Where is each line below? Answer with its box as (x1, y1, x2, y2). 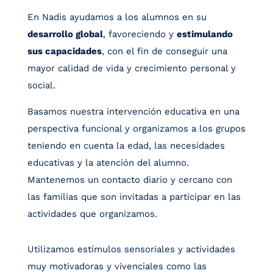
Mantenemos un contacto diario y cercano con (27, 174, 232, 186)
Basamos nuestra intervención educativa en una (27, 106, 239, 118)
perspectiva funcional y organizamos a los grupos (27, 123, 246, 135)
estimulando (176, 29, 233, 40)
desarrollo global (27, 29, 103, 40)
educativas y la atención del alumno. (27, 157, 189, 169)
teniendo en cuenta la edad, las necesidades (27, 140, 225, 152)
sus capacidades (27, 46, 102, 57)
